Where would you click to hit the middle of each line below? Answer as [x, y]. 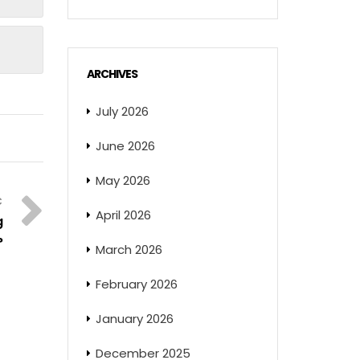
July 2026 [122, 111]
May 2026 [123, 180]
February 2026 [136, 284]
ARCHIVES [112, 74]
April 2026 [123, 215]
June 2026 [125, 146]
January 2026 [134, 319]
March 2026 [129, 250]
